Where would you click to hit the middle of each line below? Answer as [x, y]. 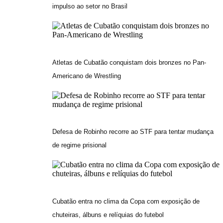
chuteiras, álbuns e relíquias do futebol [108, 215]
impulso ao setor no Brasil [90, 6]
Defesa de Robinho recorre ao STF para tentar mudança [133, 132]
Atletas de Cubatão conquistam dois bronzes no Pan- [129, 62]
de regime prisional [80, 145]
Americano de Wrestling [87, 76]
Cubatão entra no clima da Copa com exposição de [126, 202]
